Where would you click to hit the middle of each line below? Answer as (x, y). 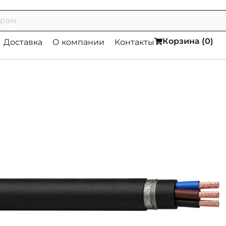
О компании (78, 42)
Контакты (134, 42)
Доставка (23, 42)
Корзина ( (184, 41)
